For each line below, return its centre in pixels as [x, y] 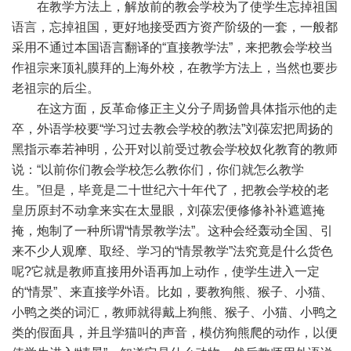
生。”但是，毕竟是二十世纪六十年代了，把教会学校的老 [170, 190]
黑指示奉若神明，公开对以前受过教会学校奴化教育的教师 [175, 149]
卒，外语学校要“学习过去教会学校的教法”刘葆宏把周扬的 [172, 129]
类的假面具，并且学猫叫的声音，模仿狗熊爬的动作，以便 [175, 333]
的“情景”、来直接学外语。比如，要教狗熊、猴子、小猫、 [172, 292]
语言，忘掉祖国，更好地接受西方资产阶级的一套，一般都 [175, 27]
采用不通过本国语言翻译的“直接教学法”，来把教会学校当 [172, 47]
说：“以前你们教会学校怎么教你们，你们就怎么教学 [158, 170]
